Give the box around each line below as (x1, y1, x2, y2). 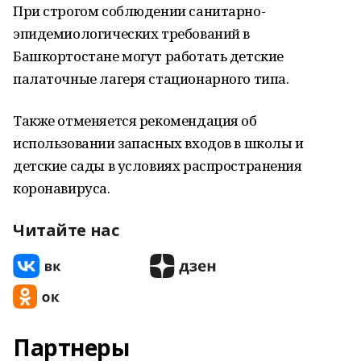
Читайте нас (13, 219, 119, 241)
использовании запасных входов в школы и (13, 134, 304, 152)
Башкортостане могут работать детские (13, 47, 284, 65)
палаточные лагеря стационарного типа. (13, 69, 289, 88)
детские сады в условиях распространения (13, 156, 302, 175)
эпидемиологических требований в (13, 24, 250, 43)
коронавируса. (13, 179, 110, 197)
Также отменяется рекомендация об (13, 111, 257, 130)
